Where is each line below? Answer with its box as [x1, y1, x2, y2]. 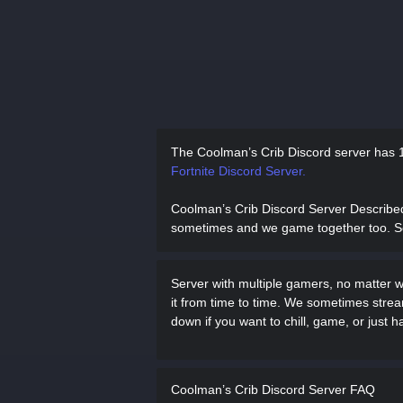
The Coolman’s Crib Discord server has [171, 145, 399, 159]
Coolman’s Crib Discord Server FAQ [171, 382, 375, 397]
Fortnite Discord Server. [171, 164, 306, 178]
